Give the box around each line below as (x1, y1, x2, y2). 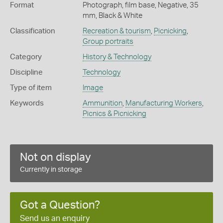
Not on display (20, 152, 91, 163)
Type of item (10, 84, 52, 92)
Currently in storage (20, 166, 82, 174)
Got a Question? (20, 200, 100, 211)
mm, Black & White (82, 12, 142, 20)
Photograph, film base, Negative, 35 (82, 1, 199, 9)
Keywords (10, 100, 44, 108)
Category (10, 53, 42, 61)
